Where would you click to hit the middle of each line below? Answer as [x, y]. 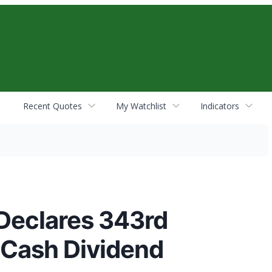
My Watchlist [141, 106]
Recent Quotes [53, 106]
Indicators [220, 106]
